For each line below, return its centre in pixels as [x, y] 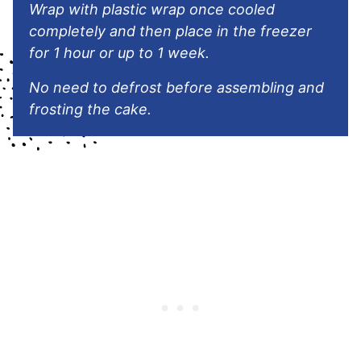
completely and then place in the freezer [170, 31]
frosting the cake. [90, 109]
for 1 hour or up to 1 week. [119, 52]
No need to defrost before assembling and [176, 87]
